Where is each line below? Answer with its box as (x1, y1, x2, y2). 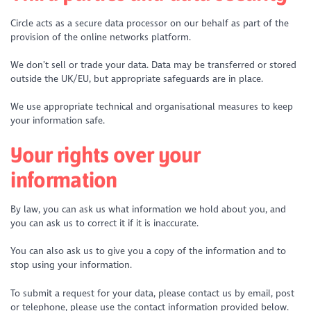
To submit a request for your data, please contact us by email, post (10, 287, 295, 299)
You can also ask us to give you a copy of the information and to (10, 245, 287, 258)
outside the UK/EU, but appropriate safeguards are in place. (10, 72, 264, 85)
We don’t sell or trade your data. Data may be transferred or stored (10, 58, 297, 71)
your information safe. (10, 115, 106, 127)
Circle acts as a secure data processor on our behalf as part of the (10, 17, 289, 29)
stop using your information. (10, 259, 133, 271)
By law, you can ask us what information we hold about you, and (10, 203, 287, 216)
